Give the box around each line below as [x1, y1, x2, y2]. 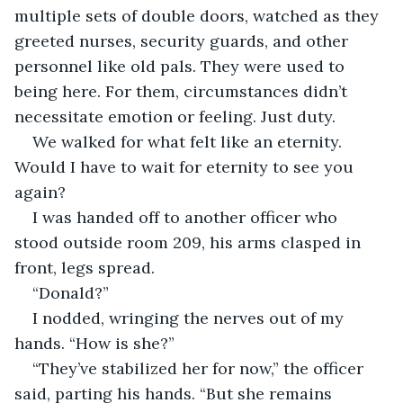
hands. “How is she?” [14, 332, 175, 354]
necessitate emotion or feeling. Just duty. [14, 105, 336, 127]
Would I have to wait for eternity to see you [14, 156, 358, 177]
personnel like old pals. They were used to [14, 55, 349, 76]
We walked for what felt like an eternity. [32, 130, 346, 152]
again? [14, 181, 66, 202]
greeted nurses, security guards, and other [14, 30, 353, 51]
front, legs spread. [14, 256, 155, 278]
